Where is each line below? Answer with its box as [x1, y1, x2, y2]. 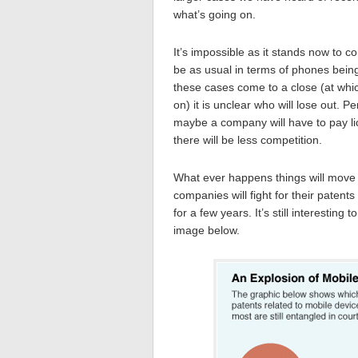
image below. [173, 223, 240, 237]
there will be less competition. [173, 133, 322, 146]
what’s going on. [173, 7, 256, 21]
